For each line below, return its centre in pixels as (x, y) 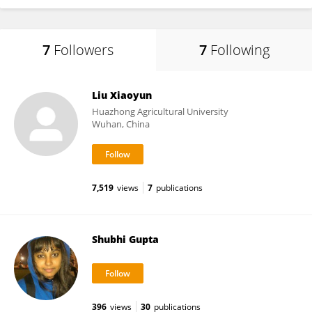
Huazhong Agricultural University (160, 111)
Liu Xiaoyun (122, 95)
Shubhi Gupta (125, 239)
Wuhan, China (121, 124)
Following (240, 50)
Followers (84, 50)
